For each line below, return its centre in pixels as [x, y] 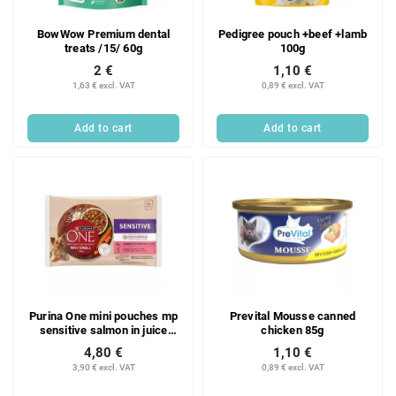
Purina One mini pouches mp [103, 316]
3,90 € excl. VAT [103, 367]
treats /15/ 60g [103, 49]
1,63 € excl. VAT [103, 86]
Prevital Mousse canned [293, 316]
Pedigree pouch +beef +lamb [293, 34]
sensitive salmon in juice [103, 330]
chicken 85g [293, 330]
